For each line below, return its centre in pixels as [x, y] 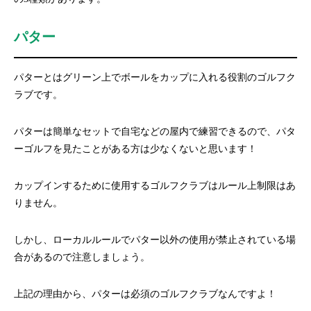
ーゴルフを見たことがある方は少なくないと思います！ [135, 149]
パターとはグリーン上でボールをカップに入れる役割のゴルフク [155, 77]
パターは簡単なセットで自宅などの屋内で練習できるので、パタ [155, 132]
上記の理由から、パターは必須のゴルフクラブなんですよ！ [145, 294]
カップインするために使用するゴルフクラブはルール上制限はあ [155, 186]
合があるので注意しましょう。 [82, 257]
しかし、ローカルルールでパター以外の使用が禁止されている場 [155, 240]
